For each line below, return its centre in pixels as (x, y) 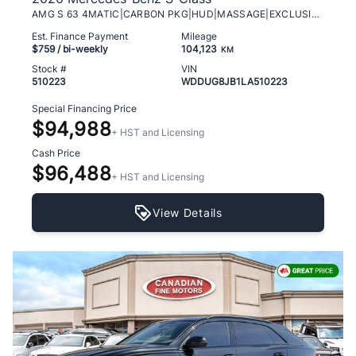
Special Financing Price (84, 108)
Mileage (199, 36)
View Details (188, 212)
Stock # (49, 68)
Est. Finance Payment (80, 36)
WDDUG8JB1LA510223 (234, 81)
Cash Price (56, 153)
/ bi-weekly (81, 48)
